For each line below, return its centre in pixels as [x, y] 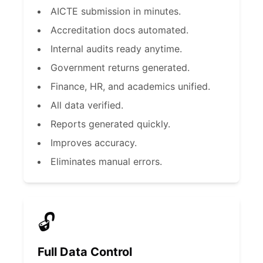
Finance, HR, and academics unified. [130, 86]
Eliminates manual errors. [106, 161]
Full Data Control [85, 252]
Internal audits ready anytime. [116, 49]
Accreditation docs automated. [119, 30]
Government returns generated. [120, 68]
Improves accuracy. [94, 143]
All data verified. [87, 105]
